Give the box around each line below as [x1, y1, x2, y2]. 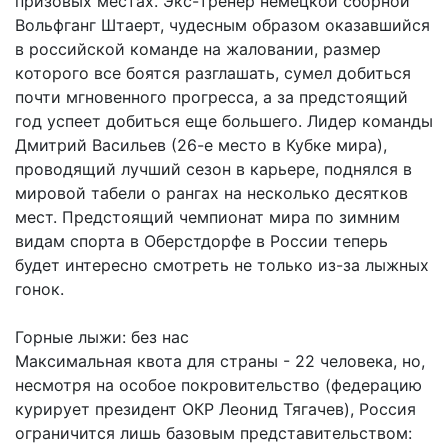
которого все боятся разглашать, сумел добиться [15, 62, 411, 83]
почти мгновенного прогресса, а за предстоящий [15, 86, 408, 107]
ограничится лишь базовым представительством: [15, 422, 412, 443]
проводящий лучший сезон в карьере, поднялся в [15, 158, 412, 179]
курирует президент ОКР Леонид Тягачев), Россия [15, 398, 416, 419]
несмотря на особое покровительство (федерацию [15, 374, 422, 395]
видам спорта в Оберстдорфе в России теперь [15, 230, 388, 251]
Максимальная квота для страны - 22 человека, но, [15, 350, 425, 371]
